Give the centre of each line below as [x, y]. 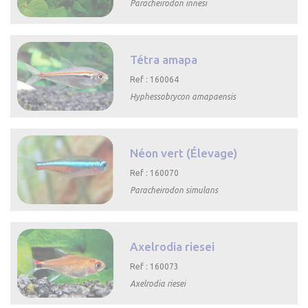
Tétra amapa [164, 60]
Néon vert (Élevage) [184, 153]
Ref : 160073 [155, 267]
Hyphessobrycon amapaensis [183, 97]
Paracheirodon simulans [174, 190]
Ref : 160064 [155, 80]
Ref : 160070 [155, 173]
